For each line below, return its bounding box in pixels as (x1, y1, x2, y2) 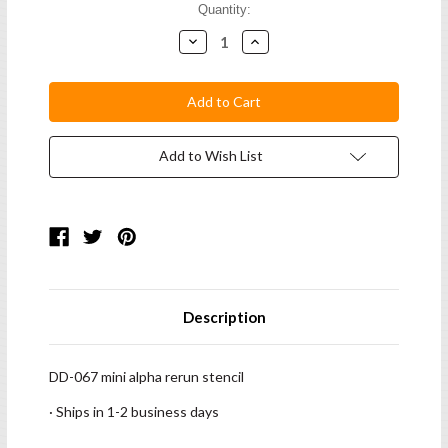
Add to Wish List (159, 147, 263, 165)
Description (182, 308, 266, 327)
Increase (247, 31, 303, 49)
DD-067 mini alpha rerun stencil (49, 368, 244, 386)
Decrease (184, 31, 245, 49)
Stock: (49, 20, 87, 36)
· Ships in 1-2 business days (49, 403, 219, 421)
